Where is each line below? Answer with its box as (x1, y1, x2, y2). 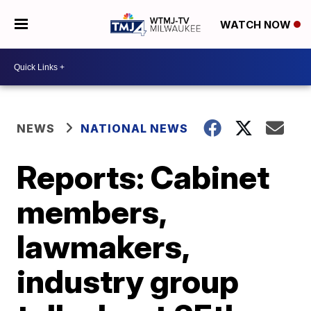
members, (17, 192, 167, 231)
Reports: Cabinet (17, 158, 270, 196)
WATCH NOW (219, 18, 294, 32)
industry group (17, 262, 239, 301)
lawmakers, (17, 227, 190, 266)
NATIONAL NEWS (81, 121, 189, 135)
